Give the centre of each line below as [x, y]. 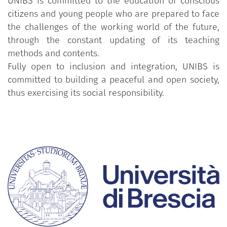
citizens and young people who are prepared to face [113, 13]
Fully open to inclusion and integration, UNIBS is [113, 66]
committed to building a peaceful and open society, [113, 79]
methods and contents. [53, 53]
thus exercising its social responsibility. [86, 92]
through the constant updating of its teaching [113, 40]
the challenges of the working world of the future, [113, 27]
